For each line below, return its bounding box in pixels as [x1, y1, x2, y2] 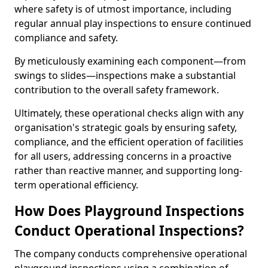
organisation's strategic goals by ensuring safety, [14, 121, 237, 134]
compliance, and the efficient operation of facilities [14, 135, 243, 148]
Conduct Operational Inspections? [14, 221, 244, 240]
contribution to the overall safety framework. [14, 83, 221, 96]
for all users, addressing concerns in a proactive [14, 150, 232, 163]
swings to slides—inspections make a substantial [14, 69, 236, 82]
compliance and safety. [14, 31, 120, 44]
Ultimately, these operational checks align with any [14, 106, 243, 120]
